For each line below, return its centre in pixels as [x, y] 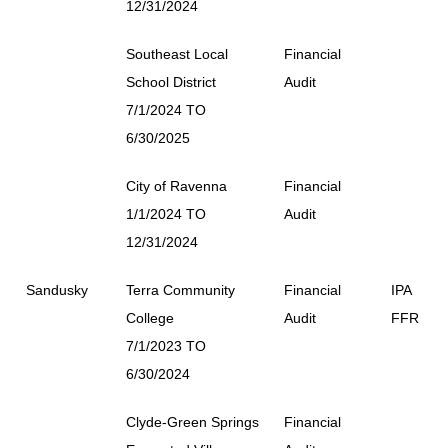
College [150, 317]
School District [171, 81]
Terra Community [180, 289]
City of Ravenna [176, 185]
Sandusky [57, 289]
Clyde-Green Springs [192, 421]
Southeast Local [177, 53]
